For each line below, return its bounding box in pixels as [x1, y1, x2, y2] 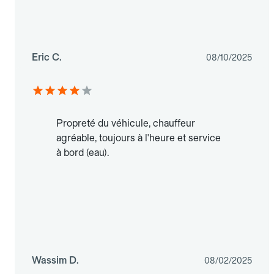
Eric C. [32, 51, 62, 63]
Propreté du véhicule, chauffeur [56, 117, 195, 129]
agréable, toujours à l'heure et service [56, 131, 221, 144]
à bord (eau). [56, 146, 109, 158]
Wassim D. [32, 254, 79, 266]
